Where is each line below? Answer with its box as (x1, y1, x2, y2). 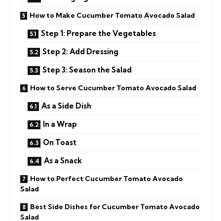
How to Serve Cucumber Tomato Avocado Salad (30, 83, 196, 92)
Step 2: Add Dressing (42, 46, 118, 56)
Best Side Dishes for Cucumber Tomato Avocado (30, 202, 200, 211)
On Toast (43, 137, 76, 147)
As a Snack (44, 155, 82, 165)
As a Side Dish (41, 101, 91, 110)
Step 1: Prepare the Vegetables (41, 28, 156, 38)
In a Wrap (43, 119, 77, 129)
